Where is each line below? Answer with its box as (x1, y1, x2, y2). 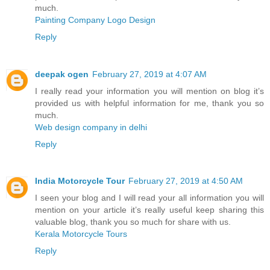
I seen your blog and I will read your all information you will (35, 193, 264, 203)
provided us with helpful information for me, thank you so (35, 98, 264, 108)
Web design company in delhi (35, 122, 147, 132)
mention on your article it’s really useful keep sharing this (35, 205, 264, 215)
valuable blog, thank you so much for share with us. (35, 217, 231, 227)
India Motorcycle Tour (35, 176, 125, 186)
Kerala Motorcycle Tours (35, 229, 127, 239)
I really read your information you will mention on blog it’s (35, 86, 264, 96)
